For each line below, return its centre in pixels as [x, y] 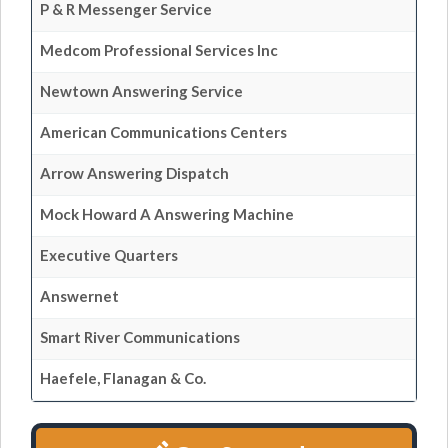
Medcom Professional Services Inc [159, 50]
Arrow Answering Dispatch [134, 173]
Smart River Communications [140, 337]
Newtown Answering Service [141, 91]
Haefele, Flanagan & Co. [123, 378]
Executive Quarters [109, 255]
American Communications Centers [163, 132]
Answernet [79, 296]
